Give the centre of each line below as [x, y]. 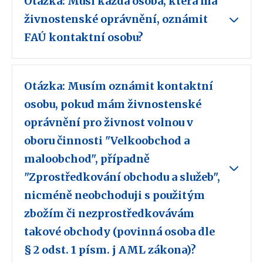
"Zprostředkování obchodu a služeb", [122, 177]
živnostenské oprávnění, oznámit [116, 19]
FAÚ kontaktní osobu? [85, 38]
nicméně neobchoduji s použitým [114, 195]
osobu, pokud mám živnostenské [113, 104]
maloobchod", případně [87, 159]
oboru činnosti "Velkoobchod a [107, 141]
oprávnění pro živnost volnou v [109, 123]
